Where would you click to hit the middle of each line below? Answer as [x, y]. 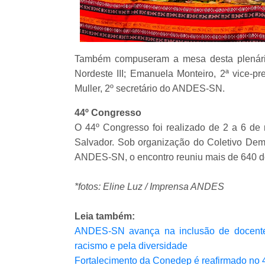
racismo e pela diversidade [131, 246]
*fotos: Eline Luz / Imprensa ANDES [149, 187]
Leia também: [105, 216]
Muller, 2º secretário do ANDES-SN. [150, 89]
